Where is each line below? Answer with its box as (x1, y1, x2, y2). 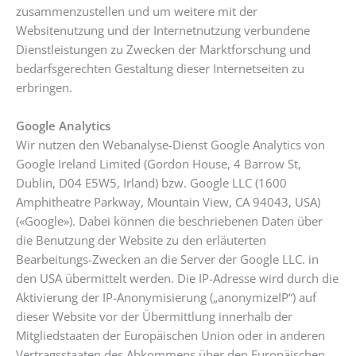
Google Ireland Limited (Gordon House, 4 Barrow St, (16, 155, 301, 172)
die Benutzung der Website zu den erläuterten (16, 231, 266, 248)
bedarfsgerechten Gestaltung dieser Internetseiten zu (16, 60, 304, 76)
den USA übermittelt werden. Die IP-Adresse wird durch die (16, 269, 339, 286)
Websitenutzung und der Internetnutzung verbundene (16, 21, 310, 38)
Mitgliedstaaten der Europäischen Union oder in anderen (16, 327, 325, 343)
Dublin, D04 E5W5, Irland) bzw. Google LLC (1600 (16, 174, 287, 191)
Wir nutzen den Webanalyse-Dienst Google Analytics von (16, 136, 325, 153)
